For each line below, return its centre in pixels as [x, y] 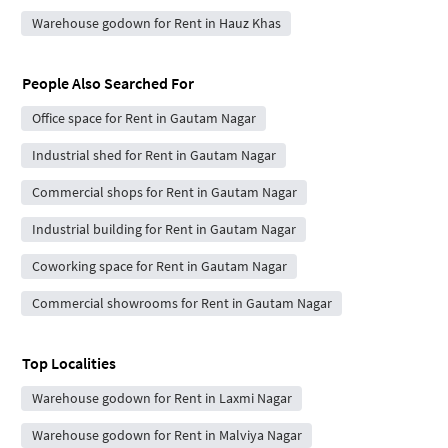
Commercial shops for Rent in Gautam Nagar [164, 192]
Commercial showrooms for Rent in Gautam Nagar [181, 303]
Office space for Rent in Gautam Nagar [143, 118]
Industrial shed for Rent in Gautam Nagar [153, 155]
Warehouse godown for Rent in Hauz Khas [156, 23]
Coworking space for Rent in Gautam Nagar [159, 266]
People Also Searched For [108, 83]
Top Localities [69, 363]
